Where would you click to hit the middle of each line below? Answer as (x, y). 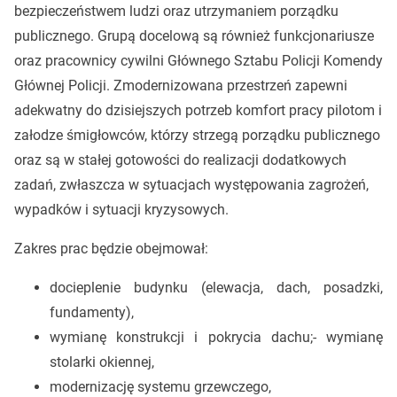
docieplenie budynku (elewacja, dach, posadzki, (216, 287)
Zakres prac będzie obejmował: (111, 248)
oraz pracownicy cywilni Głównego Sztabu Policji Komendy (198, 60)
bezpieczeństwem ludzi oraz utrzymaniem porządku (176, 11)
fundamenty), (91, 312)
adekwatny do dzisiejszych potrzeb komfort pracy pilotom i (198, 110)
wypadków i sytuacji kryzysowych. (121, 209)
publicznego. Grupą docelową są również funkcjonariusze (194, 35)
